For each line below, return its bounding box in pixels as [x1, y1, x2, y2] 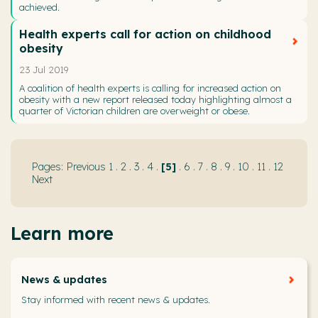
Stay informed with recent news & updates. [21, 293, 210, 305]
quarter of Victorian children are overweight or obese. [19, 104, 250, 116]
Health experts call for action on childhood [19, 26, 271, 41]
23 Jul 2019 [19, 63, 68, 75]
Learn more [11, 222, 114, 245]
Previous [67, 160, 106, 173]
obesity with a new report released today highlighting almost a [19, 93, 292, 105]
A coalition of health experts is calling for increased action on [19, 82, 281, 94]
